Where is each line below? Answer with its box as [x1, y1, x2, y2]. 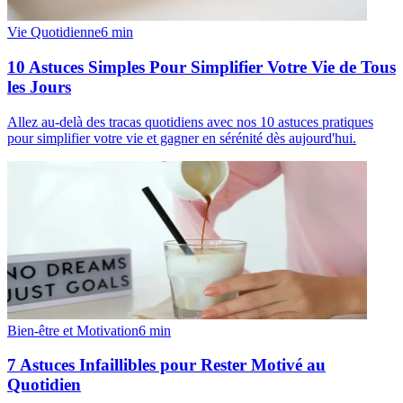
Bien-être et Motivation [7, 322, 139, 338]
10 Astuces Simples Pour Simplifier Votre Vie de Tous [7, 57, 396, 76]
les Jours [7, 76, 71, 96]
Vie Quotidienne [7, 24, 101, 40]
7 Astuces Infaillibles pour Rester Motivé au [7, 355, 326, 375]
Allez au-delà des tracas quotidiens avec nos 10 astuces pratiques [7, 113, 373, 130]
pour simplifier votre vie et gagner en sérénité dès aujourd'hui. [7, 130, 356, 146]
